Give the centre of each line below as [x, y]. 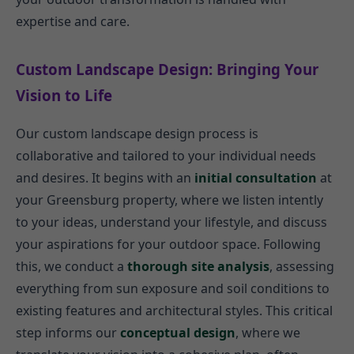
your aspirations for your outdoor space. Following [168, 245]
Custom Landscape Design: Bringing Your [167, 69]
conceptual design [178, 333]
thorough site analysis [198, 267]
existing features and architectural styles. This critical [174, 311]
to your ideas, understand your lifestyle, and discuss [171, 222]
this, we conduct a [72, 267]
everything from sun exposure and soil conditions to [173, 289]
